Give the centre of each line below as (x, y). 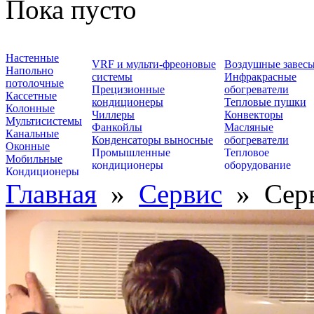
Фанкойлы (117, 127)
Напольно (29, 70)
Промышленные (131, 152)
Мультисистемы (44, 121)
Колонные (30, 108)
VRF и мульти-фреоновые (154, 64)
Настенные (32, 58)
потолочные (35, 83)
